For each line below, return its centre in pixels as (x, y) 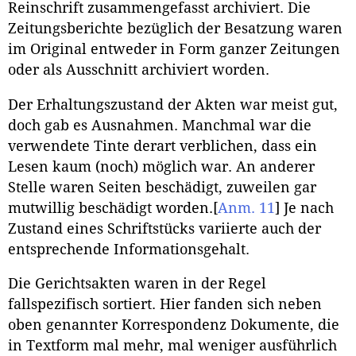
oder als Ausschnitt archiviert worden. (139, 70)
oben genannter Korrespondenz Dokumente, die (174, 325)
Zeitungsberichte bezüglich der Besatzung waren (175, 29)
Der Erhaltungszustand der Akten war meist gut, (173, 104)
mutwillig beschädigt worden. (110, 208)
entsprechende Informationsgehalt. (129, 249)
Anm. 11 (246, 208)
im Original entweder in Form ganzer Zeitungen (174, 50)
